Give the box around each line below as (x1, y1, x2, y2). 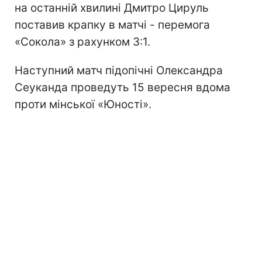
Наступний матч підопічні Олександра (15, 63, 223, 77)
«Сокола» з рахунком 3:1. (15, 35, 150, 49)
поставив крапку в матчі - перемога (15, 18, 210, 32)
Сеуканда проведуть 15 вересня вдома (15, 80, 230, 94)
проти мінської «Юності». (15, 97, 151, 111)
